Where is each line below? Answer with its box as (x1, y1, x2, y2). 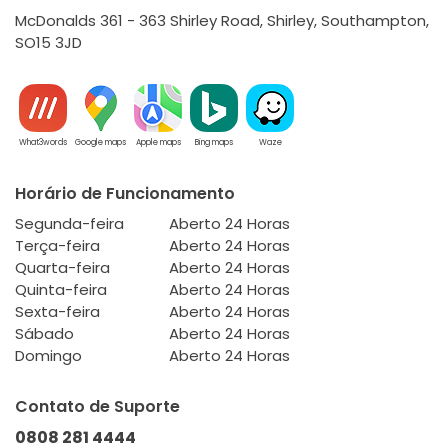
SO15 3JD (15, 32, 82, 53)
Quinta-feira (15, 279, 107, 300)
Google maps (75, 137, 126, 148)
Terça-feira (15, 235, 100, 256)
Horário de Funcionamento (15, 182, 235, 205)
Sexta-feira (15, 301, 100, 322)
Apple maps (135, 137, 181, 148)
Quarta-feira (15, 257, 110, 278)
